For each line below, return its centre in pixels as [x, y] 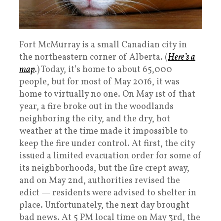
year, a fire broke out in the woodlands [96, 107]
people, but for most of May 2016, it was [99, 82]
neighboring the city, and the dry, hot [95, 119]
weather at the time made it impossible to [104, 131]
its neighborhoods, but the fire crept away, [104, 168]
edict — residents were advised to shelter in [108, 193]
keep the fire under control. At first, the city [107, 144]
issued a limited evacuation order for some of [110, 156]
